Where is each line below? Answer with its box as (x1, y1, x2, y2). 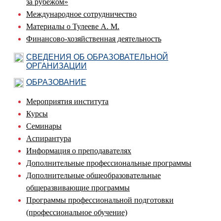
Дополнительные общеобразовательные (26, 171, 161, 180)
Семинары (26, 121, 62, 130)
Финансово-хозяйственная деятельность (26, 34, 161, 43)
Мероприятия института (26, 97, 109, 106)
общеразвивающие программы (26, 183, 130, 192)
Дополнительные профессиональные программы (26, 158, 191, 167)
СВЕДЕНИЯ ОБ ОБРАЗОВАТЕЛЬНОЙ (26, 52, 168, 61)
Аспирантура (26, 134, 71, 143)
